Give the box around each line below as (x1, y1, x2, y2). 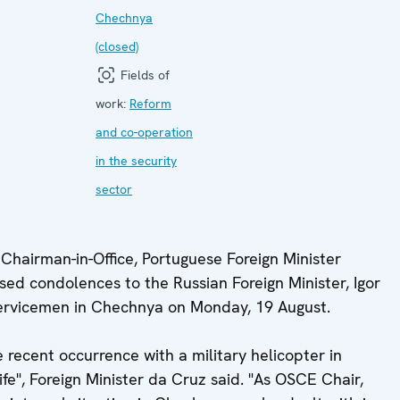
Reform (129, 96, 171, 112)
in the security (96, 153, 177, 169)
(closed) (96, 38, 138, 54)
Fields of (117, 67, 170, 83)
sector (96, 181, 132, 197)
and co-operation (96, 124, 193, 140)
